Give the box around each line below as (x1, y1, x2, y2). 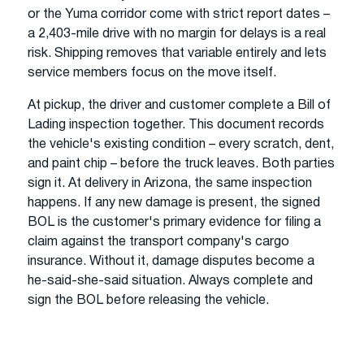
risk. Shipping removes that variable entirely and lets (28, 47, 327, 59)
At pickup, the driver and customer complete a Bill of (28, 99, 331, 111)
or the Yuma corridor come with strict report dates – (28, 8, 330, 20)
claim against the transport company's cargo (28, 236, 289, 248)
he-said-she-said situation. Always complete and (28, 275, 313, 287)
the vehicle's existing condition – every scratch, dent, (28, 138, 334, 150)
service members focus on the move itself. (28, 67, 276, 79)
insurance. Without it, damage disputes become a (28, 255, 314, 267)
